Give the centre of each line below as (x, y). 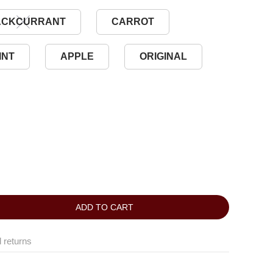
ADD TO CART (104, 207)
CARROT (133, 22)
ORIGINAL (163, 56)
